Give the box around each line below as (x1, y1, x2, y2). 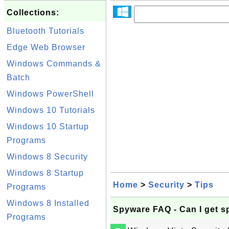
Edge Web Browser (7, 43, 85, 52)
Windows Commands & (7, 59, 101, 68)
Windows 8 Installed (7, 199, 89, 208)
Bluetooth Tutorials (7, 27, 84, 35)
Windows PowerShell (7, 89, 94, 98)
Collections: (7, 8, 59, 17)
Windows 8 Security (7, 152, 88, 161)
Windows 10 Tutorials (7, 106, 95, 114)
